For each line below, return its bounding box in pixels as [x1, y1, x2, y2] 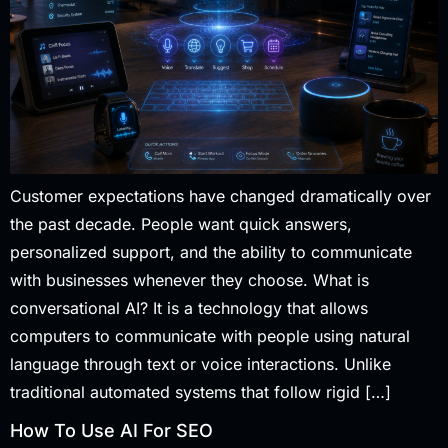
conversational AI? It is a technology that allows [10, 297, 368, 318]
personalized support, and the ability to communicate [10, 241, 412, 262]
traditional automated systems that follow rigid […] [10, 381, 391, 402]
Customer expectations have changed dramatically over [10, 185, 431, 206]
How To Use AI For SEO [10, 420, 213, 442]
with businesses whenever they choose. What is [10, 269, 369, 290]
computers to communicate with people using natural [10, 325, 410, 346]
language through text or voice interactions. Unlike [10, 353, 391, 374]
